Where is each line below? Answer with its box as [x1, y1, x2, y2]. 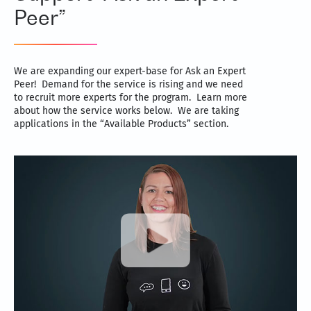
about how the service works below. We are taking [14, 105, 239, 117]
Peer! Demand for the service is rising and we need [14, 78, 243, 90]
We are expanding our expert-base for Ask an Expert [14, 65, 246, 77]
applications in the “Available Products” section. [14, 118, 228, 130]
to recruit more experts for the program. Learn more [14, 92, 247, 103]
